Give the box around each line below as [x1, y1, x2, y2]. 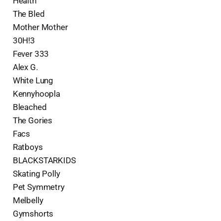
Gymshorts [12, 208, 54, 219]
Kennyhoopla [12, 88, 60, 99]
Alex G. [12, 62, 38, 72]
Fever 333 [12, 48, 49, 59]
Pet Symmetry [12, 182, 65, 192]
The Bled [12, 8, 45, 19]
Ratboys [12, 142, 43, 152]
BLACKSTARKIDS [12, 155, 76, 165]
